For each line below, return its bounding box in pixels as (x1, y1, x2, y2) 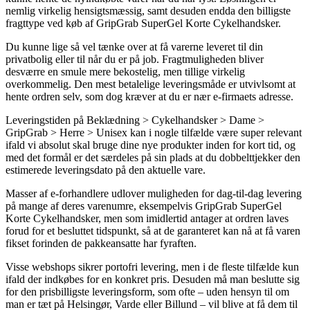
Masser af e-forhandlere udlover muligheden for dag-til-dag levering (6, 187, 302, 199)
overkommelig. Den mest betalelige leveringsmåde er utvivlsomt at (6, 77, 295, 90)
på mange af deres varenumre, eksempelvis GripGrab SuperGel (6, 199, 282, 212)
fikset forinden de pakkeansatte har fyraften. (6, 237, 197, 249)
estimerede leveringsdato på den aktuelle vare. (6, 163, 206, 176)
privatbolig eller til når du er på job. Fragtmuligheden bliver (6, 53, 264, 65)
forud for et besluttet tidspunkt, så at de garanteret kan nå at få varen (6, 224, 300, 237)
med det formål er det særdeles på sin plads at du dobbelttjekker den (6, 151, 300, 163)
